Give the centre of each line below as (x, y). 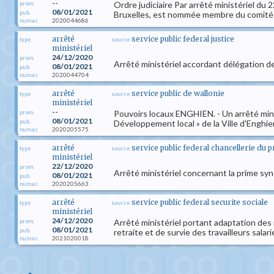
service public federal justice (183, 39)
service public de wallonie (178, 93)
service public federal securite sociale (200, 202)
